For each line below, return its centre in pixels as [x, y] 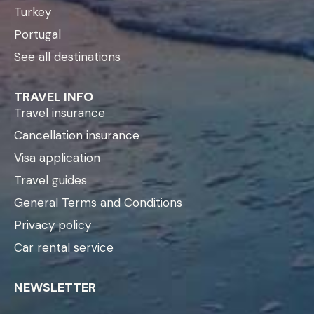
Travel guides [50, 180]
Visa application [57, 157]
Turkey [33, 12]
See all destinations [67, 56]
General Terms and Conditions [98, 202]
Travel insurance [60, 112]
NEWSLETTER [55, 287]
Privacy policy [53, 225]
